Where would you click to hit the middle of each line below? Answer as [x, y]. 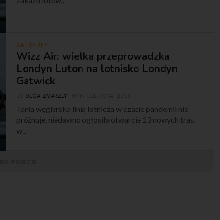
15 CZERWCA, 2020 [106, 96]
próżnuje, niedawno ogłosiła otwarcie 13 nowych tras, [106, 120]
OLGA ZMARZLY [46, 96]
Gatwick [36, 81]
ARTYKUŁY [32, 45]
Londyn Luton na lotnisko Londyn [97, 69]
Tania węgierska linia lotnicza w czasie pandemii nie [102, 109]
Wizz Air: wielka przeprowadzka [93, 56]
